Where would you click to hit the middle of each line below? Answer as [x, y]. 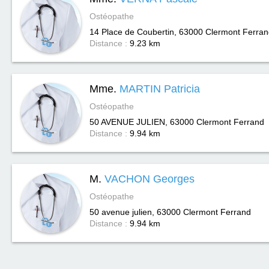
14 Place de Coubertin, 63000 [146, 32]
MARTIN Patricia [160, 89]
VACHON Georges [150, 179]
